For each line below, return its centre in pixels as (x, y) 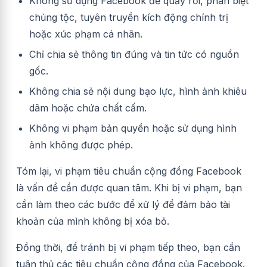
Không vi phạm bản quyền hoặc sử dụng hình (133, 128)
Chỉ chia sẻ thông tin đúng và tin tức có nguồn (134, 54)
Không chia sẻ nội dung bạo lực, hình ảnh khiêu (138, 91)
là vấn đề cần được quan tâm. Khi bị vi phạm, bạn (129, 187)
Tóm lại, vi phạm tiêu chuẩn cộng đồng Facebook (129, 171)
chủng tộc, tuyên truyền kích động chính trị (129, 17)
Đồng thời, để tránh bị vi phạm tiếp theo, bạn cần (128, 247)
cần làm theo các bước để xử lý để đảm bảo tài (123, 204)
